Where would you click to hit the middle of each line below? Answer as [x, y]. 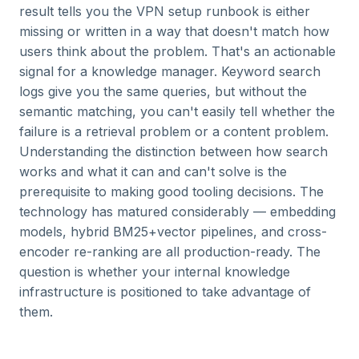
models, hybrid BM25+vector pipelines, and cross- [173, 232]
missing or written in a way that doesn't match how [174, 31]
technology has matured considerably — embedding [177, 212]
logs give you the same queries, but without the [163, 91]
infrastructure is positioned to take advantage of [165, 292]
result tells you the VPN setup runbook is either [165, 11]
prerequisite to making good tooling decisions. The [171, 192]
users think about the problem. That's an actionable [177, 51]
